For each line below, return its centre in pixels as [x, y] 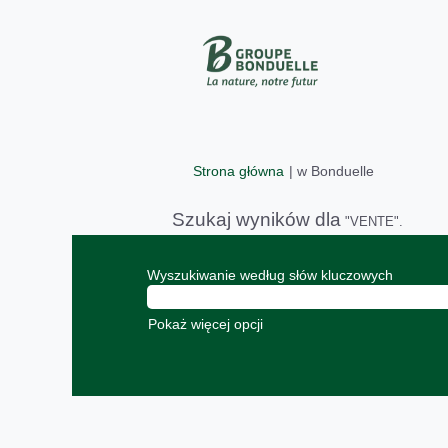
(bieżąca [400, 170]
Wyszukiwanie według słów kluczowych [270, 275]
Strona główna [238, 171]
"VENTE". [372, 221]
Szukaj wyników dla [256, 219]
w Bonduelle [335, 171]
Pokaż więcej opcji [205, 324]
